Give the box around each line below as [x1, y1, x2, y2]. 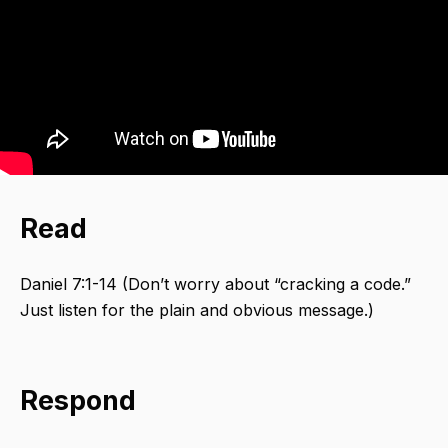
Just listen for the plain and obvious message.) [20, 300, 374, 321]
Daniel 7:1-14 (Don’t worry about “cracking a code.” [20, 274, 411, 295]
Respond [20, 384, 136, 418]
